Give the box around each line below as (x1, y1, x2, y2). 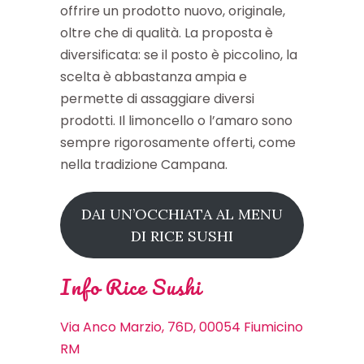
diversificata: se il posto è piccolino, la (60, 45, 297, 64)
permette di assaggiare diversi (60, 89, 254, 108)
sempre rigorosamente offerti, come (60, 132, 296, 152)
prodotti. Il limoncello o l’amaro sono (60, 110, 292, 130)
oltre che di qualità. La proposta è (60, 23, 273, 42)
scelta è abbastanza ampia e (60, 67, 247, 86)
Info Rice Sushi (60, 269, 201, 304)
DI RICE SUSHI (131, 226, 233, 245)
